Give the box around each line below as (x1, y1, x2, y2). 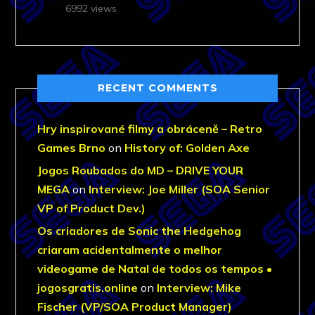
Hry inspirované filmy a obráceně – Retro (37, 121, 263, 136)
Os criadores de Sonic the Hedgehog (37, 223, 242, 238)
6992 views (65, 1, 117, 15)
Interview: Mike (157, 280, 242, 295)
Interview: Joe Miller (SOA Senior (89, 181, 271, 196)
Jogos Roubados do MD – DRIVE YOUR (37, 162, 244, 177)
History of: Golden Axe (124, 140, 250, 155)
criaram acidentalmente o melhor (37, 242, 223, 257)
